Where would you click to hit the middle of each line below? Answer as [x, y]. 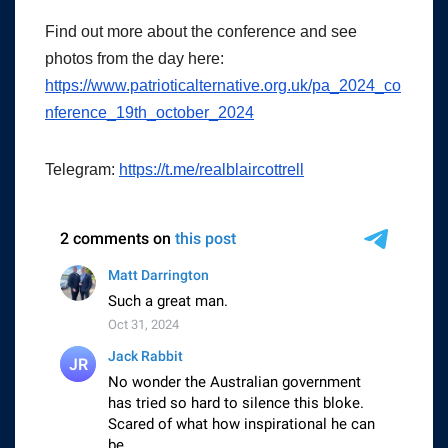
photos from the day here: [134, 59]
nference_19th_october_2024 [149, 113]
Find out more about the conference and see [201, 32]
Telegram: [82, 170]
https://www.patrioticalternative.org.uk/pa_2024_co [223, 86]
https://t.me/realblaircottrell [211, 170]
